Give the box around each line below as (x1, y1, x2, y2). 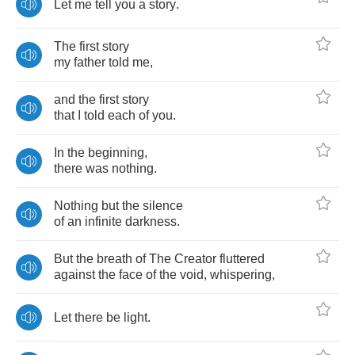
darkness (125, 215, 177, 228)
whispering (210, 268, 272, 281)
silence (143, 199, 183, 212)
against (54, 268, 95, 281)
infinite (85, 215, 122, 228)
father (74, 55, 105, 69)
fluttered (219, 252, 265, 265)
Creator (174, 252, 216, 265)
